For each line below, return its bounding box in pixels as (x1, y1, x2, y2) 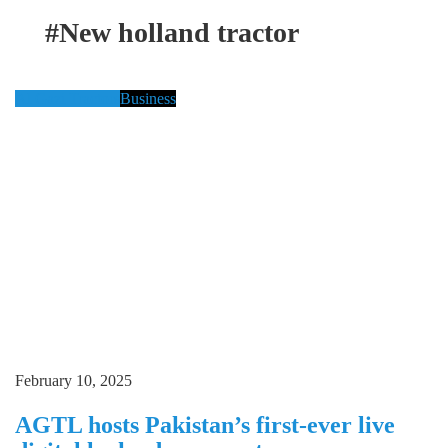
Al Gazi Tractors (15, 90, 120, 107)
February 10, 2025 (15, 371, 132, 389)
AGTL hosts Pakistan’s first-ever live (15, 411, 395, 438)
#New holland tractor (45, 17, 299, 48)
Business (120, 90, 176, 107)
